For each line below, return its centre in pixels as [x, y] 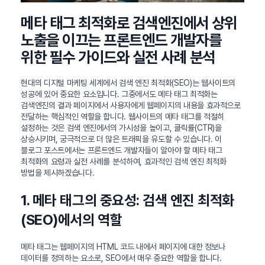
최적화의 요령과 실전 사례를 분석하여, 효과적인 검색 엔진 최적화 [124, 162]
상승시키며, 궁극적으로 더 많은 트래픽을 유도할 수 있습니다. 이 [121, 139]
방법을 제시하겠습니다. [58, 173]
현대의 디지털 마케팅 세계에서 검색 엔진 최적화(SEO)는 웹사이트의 [128, 83]
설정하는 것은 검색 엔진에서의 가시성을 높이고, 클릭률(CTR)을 [121, 128]
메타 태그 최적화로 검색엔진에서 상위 [129, 23]
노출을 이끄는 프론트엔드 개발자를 [121, 40]
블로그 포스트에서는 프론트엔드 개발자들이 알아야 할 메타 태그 [122, 151]
